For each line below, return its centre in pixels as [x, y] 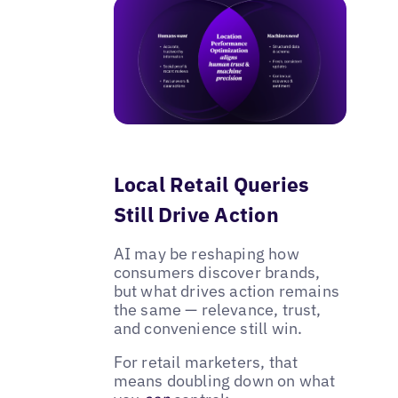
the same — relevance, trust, [217, 310]
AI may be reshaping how [206, 254]
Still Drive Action [196, 215]
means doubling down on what [224, 381]
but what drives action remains [227, 291]
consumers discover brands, [217, 273]
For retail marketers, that [206, 362]
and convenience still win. [208, 329]
